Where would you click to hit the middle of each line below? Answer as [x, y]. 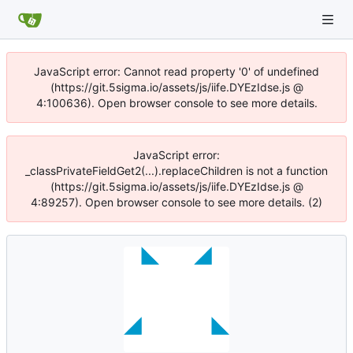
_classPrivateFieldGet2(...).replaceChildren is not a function [176, 171]
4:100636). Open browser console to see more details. [176, 103]
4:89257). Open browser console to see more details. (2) [176, 202]
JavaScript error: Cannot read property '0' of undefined [176, 71]
